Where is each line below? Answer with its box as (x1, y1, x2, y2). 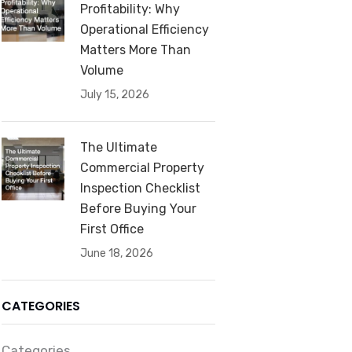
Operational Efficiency (79, 21, 209, 37)
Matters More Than (79, 42, 191, 57)
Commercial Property (79, 159, 204, 175)
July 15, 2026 (79, 87, 149, 101)
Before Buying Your (79, 200, 196, 216)
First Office (79, 221, 144, 236)
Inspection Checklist (79, 180, 200, 196)
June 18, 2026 (79, 246, 153, 260)
